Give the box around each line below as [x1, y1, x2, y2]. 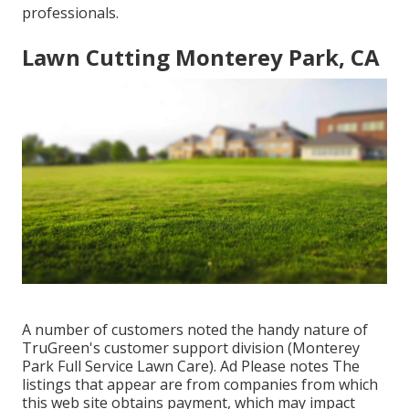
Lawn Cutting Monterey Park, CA [22, 42, 380, 73]
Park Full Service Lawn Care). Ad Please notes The [22, 356, 360, 377]
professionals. [22, 3, 119, 24]
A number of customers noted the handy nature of [22, 320, 368, 341]
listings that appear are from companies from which [22, 374, 378, 395]
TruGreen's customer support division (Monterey [22, 338, 360, 359]
